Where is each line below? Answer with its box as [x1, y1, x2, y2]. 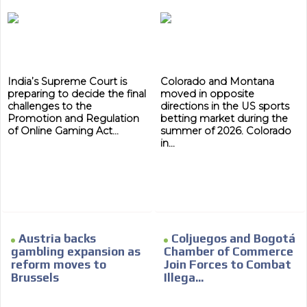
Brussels [11, 271, 60, 285]
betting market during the [160, 112, 288, 125]
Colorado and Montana [160, 75, 274, 88]
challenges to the [8, 100, 93, 113]
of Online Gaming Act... [8, 125, 119, 138]
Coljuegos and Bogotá [171, 232, 295, 246]
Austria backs [19, 232, 97, 246]
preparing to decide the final [8, 88, 147, 101]
